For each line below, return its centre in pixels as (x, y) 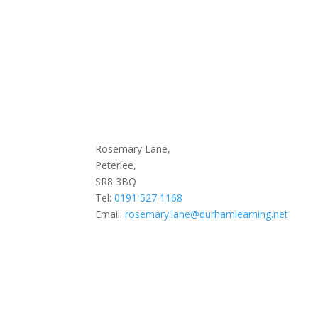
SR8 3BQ (116, 181)
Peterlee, (116, 165)
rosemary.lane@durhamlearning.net (207, 214)
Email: (110, 214)
